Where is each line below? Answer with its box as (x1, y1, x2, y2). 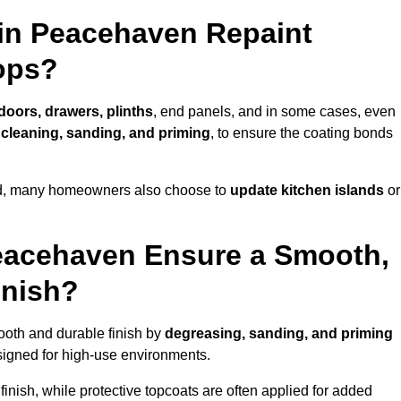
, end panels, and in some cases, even (153, 104, 396, 120)
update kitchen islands (230, 183, 384, 199)
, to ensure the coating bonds (210, 125, 393, 141)
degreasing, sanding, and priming (165, 326, 393, 342)
